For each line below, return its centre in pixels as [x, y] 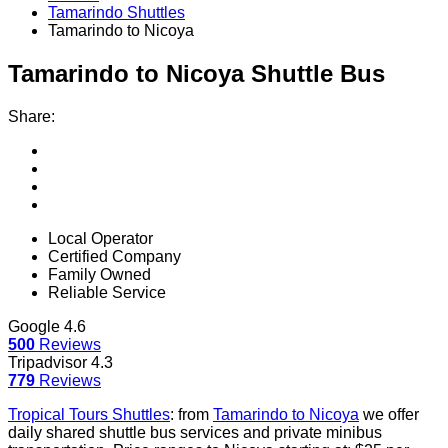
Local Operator [100, 238]
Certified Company [114, 256]
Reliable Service [107, 292]
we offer [389, 414]
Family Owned [99, 274]
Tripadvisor [49, 362]
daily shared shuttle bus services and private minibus [195, 432]
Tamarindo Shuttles [116, 12]
